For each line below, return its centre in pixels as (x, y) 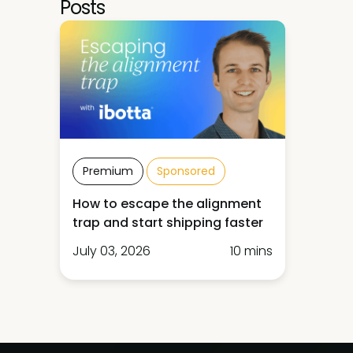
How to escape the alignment (167, 204)
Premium (108, 171)
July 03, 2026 (111, 251)
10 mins (251, 251)
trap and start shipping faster (168, 223)
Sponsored (186, 171)
